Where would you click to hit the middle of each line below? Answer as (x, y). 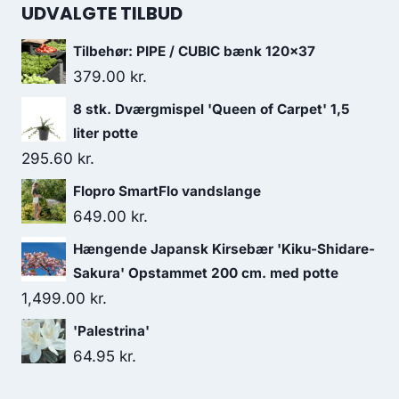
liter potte (106, 133)
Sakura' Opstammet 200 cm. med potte (206, 273)
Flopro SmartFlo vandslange (167, 191)
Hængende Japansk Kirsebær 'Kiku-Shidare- (224, 249)
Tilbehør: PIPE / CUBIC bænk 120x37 (194, 51)
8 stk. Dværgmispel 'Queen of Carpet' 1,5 (212, 109)
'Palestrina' (111, 331)
